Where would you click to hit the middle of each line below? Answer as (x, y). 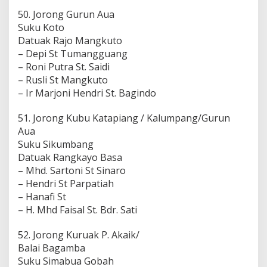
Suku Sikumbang (56, 144)
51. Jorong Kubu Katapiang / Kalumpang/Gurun (124, 118)
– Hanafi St (42, 196)
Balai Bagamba (52, 248)
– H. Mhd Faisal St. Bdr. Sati (77, 209)
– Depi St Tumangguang (73, 53)
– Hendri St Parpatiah (66, 183)
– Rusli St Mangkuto (63, 80)
